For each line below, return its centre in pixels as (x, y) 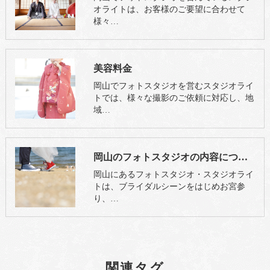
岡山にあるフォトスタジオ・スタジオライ (173, 175)
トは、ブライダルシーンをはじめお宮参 (169, 187)
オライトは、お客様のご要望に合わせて (169, 10)
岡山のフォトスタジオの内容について (243, 157)
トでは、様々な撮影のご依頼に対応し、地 (173, 98)
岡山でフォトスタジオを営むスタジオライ (173, 86)
